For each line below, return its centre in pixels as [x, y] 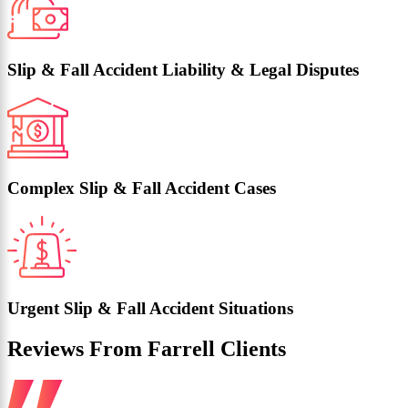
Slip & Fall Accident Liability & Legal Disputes [183, 69]
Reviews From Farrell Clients [147, 348]
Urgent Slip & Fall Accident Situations [150, 308]
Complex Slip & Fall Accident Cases [142, 189]
